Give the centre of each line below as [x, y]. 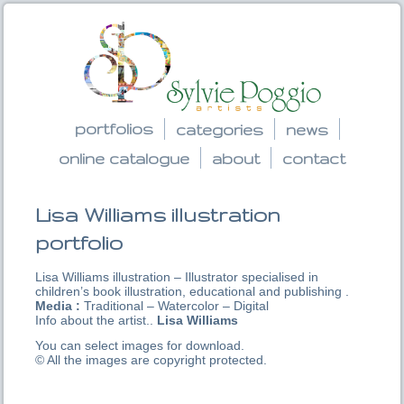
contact [314, 159]
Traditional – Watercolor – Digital [175, 306]
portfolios [114, 129]
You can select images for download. [140, 346]
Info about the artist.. [96, 321]
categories [220, 130]
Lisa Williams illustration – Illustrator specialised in [177, 277]
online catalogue [124, 159]
